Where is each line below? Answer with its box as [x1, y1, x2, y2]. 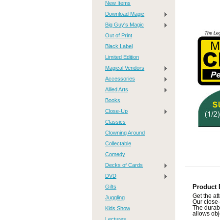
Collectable [105, 140, 131, 146]
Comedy [105, 151, 125, 157]
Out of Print [105, 32, 132, 38]
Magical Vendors [105, 65, 144, 71]
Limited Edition [105, 54, 139, 60]
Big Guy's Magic [105, 22, 144, 27]
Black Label [105, 43, 133, 49]
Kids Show [105, 205, 130, 211]
